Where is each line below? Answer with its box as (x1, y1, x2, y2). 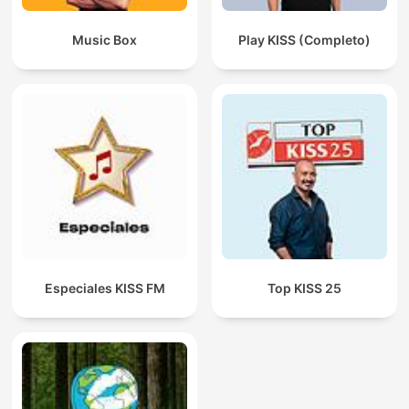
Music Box (72, 32, 137, 48)
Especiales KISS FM (44, 280, 165, 297)
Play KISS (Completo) (238, 32, 371, 48)
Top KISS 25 (267, 280, 341, 297)
